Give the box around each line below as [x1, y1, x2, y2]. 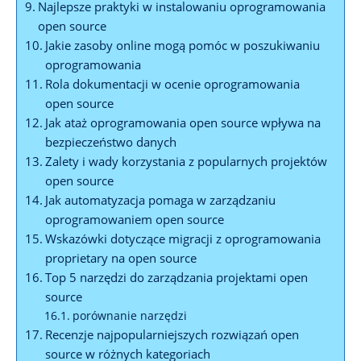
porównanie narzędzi [72, 307, 187, 323]
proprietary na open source [45, 249, 197, 266]
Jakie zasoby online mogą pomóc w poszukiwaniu [45, 36, 321, 53]
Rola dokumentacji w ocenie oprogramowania [45, 75, 301, 92]
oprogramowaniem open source [45, 210, 225, 227]
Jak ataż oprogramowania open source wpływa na [45, 114, 322, 131]
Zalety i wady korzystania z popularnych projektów [45, 152, 328, 169]
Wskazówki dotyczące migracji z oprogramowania [45, 230, 322, 247]
